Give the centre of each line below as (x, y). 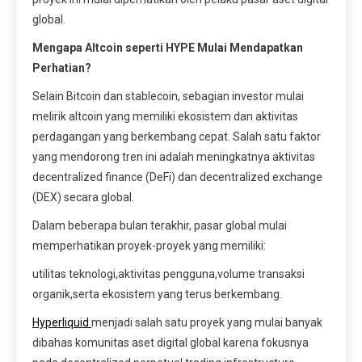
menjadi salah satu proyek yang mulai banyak (207, 322)
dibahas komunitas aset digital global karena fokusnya (170, 342)
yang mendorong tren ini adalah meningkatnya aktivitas (174, 156)
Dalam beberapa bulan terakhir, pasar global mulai (160, 225)
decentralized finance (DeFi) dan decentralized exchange (177, 177)
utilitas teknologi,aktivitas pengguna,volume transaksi (168, 274)
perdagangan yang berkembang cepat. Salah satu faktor (177, 136)
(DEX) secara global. (83, 197)
